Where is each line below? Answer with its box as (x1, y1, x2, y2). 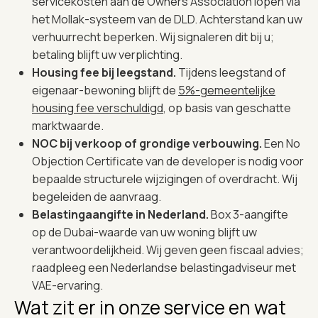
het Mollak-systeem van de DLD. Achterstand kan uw (32, 11, 302, 27)
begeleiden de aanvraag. (32, 188, 161, 204)
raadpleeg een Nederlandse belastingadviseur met (32, 259, 296, 275)
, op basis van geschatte (163, 99, 291, 116)
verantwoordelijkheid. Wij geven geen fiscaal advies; (32, 241, 304, 258)
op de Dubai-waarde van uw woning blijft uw (32, 224, 257, 240)
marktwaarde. (32, 117, 104, 133)
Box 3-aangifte (211, 206, 288, 222)
